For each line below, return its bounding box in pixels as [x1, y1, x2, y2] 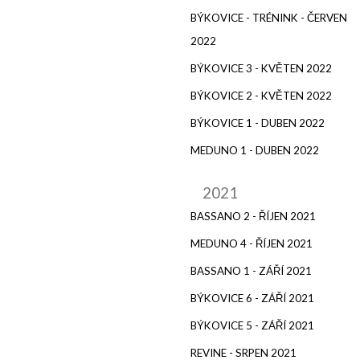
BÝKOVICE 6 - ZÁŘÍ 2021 [190, 291, 314, 305]
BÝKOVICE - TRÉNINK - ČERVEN [190, 10, 347, 24]
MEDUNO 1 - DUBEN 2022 [190, 143, 319, 157]
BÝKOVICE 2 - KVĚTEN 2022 [190, 88, 332, 102]
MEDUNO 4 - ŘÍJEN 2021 [190, 236, 313, 250]
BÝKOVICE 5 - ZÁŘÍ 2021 [190, 318, 314, 332]
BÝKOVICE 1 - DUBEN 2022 [190, 116, 325, 129]
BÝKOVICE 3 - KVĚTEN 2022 [190, 61, 332, 75]
